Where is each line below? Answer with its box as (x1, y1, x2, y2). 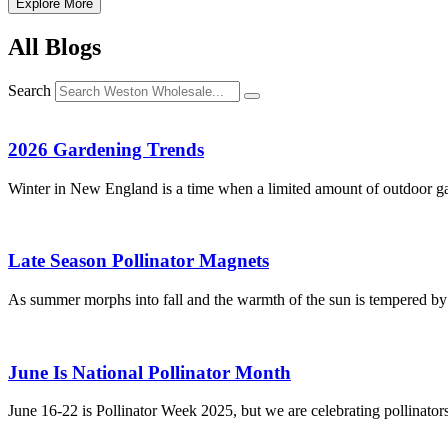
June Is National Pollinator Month (8, 361, 291, 383)
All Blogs (8, 34, 101, 61)
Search (8, 82, 51, 100)
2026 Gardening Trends (8, 138, 204, 160)
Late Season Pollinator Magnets (8, 250, 269, 272)
